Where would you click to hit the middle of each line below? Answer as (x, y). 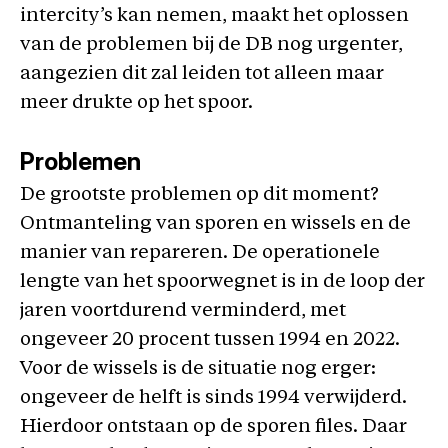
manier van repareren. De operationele (200, 253)
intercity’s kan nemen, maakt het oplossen (214, 16)
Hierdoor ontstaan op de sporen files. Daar (213, 427)
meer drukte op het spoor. (136, 103)
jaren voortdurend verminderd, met (183, 311)
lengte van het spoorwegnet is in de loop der (222, 282)
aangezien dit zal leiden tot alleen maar (202, 74)
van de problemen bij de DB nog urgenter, (211, 45)
